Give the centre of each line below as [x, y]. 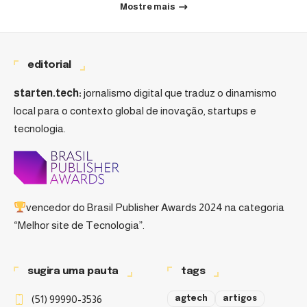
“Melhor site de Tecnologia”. [79, 225]
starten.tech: [48, 93]
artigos [240, 299]
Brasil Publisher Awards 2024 [155, 208]
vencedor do [56, 208]
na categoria [253, 208]
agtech [191, 299]
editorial [50, 65]
